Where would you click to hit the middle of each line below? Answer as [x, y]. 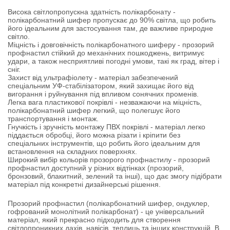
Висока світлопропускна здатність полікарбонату [89, 12]
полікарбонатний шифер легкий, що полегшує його [94, 110]
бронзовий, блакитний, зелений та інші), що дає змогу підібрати [115, 176]
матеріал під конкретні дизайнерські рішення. [84, 184]
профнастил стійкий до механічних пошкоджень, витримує [106, 53]
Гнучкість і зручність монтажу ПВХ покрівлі [78, 127]
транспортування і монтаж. [53, 119]
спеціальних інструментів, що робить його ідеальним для [104, 143]
